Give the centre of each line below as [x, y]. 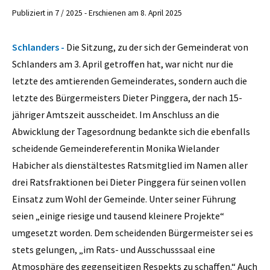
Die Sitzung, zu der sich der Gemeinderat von [157, 47]
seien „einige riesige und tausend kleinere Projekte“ [118, 215]
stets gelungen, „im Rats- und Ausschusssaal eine [114, 249]
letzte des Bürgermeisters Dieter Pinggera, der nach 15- [127, 97]
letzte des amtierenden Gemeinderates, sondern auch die [130, 80]
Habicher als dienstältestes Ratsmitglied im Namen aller [130, 165]
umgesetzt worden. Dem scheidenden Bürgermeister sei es [133, 232]
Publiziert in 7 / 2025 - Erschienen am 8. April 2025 [97, 13]
